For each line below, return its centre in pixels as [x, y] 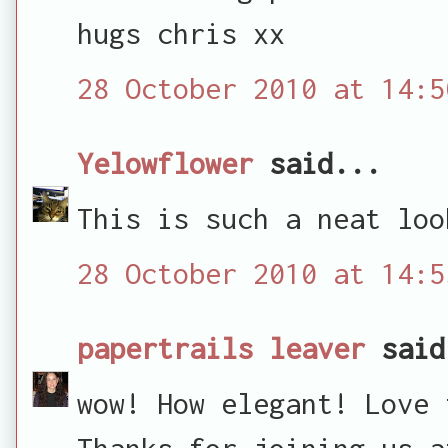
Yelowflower [165, 162]
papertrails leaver [221, 347]
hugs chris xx [181, 32]
